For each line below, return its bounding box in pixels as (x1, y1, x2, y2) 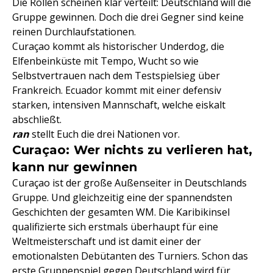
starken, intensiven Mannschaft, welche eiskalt (12, 98, 225, 112)
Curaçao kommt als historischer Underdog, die (12, 40, 224, 54)
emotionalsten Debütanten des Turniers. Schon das (12, 249, 248, 263)
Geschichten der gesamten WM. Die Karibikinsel (12, 205, 230, 219)
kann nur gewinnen (12, 160, 138, 175)
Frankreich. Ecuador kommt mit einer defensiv (12, 83, 221, 97)
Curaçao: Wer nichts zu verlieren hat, (12, 143, 253, 158)
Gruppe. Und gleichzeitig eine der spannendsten (12, 191, 232, 205)
